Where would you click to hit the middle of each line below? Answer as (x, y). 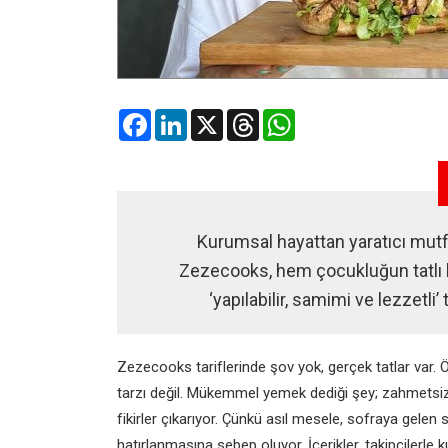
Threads (285, 117)
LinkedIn (213, 117)
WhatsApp (328, 117)
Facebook (181, 117)
